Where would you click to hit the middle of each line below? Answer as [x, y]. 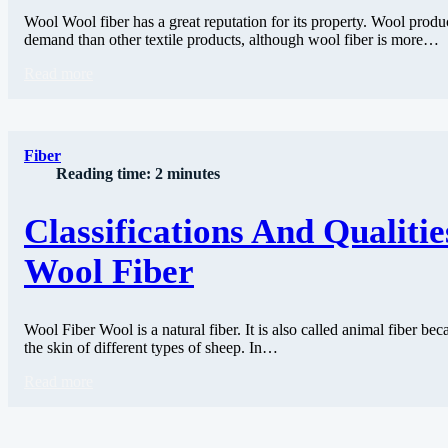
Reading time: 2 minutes [138, 174]
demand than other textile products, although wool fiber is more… [231, 40]
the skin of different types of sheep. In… [151, 348]
